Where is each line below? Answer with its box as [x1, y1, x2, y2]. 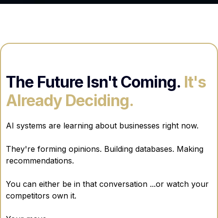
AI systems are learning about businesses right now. [6, 120, 199, 130]
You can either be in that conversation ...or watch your [6, 179, 209, 189]
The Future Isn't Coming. [6, 72, 184, 91]
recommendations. [6, 155, 74, 165]
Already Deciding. [6, 91, 134, 110]
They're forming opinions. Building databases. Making [6, 144, 203, 154]
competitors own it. [6, 190, 76, 200]
